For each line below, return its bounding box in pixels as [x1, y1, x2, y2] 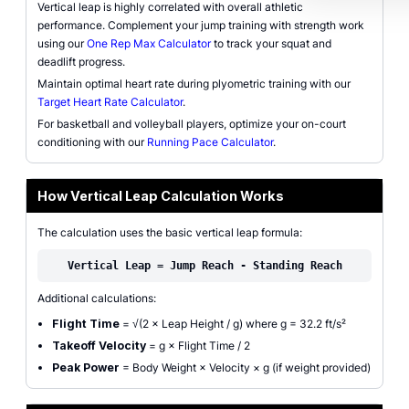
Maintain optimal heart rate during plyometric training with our [37, 77, 351, 90]
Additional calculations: [37, 291, 156, 305]
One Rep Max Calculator [87, 37, 211, 50]
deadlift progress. [37, 55, 125, 68]
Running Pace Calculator [147, 135, 273, 149]
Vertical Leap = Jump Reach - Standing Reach [67, 259, 342, 272]
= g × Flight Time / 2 [146, 339, 250, 352]
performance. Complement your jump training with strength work [37, 18, 364, 32]
